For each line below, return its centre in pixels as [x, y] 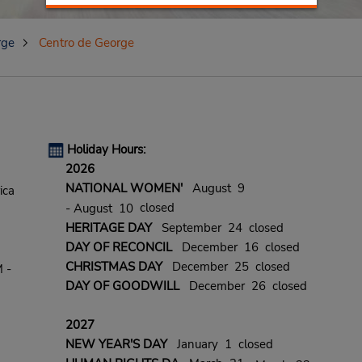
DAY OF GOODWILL [122, 286]
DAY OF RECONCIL [118, 248]
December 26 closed [243, 286]
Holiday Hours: [106, 149]
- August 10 [99, 209]
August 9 [213, 188]
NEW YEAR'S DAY [116, 345]
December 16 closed [236, 248]
